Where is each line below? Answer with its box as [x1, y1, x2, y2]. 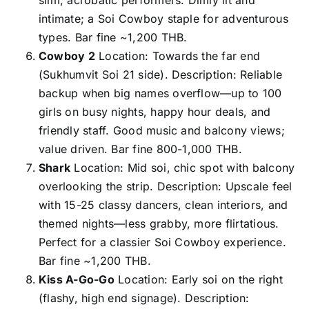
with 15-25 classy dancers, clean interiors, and [38, 197, 288, 212]
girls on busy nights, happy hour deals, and [38, 104, 271, 119]
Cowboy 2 [38, 48, 95, 63]
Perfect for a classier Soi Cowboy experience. [38, 235, 286, 249]
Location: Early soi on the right [114, 272, 283, 286]
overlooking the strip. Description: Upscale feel [38, 179, 292, 193]
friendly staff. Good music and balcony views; [38, 123, 285, 137]
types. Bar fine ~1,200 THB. [38, 30, 188, 44]
